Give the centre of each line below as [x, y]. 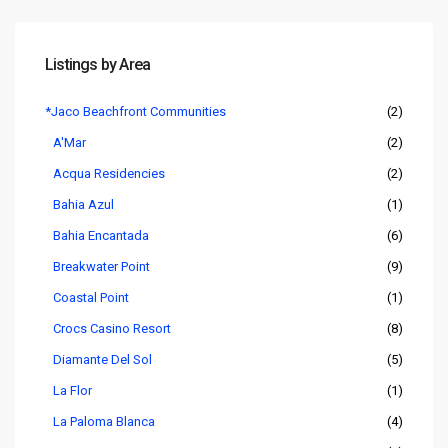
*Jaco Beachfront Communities [135, 111]
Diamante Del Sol [102, 359]
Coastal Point [91, 297]
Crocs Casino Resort [112, 328]
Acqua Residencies [109, 173]
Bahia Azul [83, 204]
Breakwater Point [101, 266]
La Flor [72, 390]
